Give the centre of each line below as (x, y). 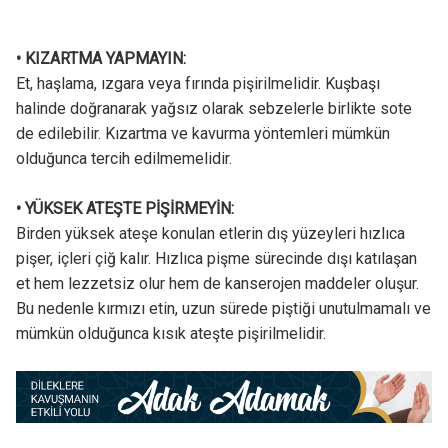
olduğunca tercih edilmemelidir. (123, 159)
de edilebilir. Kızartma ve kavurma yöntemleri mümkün (202, 134)
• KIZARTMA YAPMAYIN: (102, 59)
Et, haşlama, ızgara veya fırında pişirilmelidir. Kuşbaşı (197, 84)
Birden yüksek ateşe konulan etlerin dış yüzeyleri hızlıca (210, 234)
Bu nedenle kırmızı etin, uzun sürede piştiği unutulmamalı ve (223, 309)
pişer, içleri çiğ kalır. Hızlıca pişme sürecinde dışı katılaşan (216, 259)
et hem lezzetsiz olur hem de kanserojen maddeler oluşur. (217, 284)
